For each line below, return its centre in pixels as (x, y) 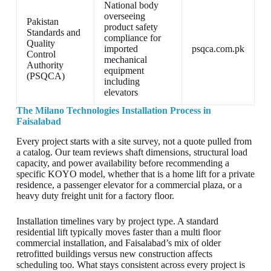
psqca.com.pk (218, 49)
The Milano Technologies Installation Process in (113, 111)
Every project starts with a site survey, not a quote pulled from (134, 142)
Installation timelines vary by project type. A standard (117, 221)
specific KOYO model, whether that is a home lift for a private (135, 174)
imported (121, 49)
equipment (124, 71)
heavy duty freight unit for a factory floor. (95, 196)
